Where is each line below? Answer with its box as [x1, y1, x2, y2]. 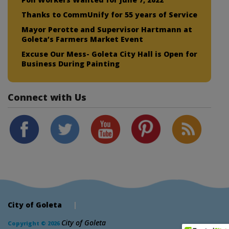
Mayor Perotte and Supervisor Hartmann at [21, 24, 192, 34]
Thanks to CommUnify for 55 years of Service [21, 9, 197, 19]
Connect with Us [8, 90, 86, 103]
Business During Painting [21, 58, 120, 68]
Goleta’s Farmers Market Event [21, 34, 143, 44]
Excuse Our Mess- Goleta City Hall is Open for [21, 49, 197, 59]
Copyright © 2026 [8, 219, 61, 227]
